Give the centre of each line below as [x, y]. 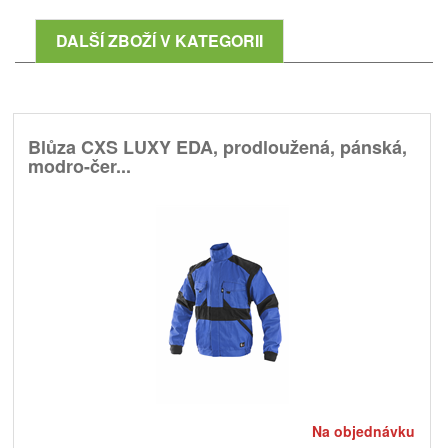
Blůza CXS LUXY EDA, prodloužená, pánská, [217, 147]
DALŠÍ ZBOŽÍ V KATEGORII [159, 40]
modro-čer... [79, 166]
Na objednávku [363, 431]
